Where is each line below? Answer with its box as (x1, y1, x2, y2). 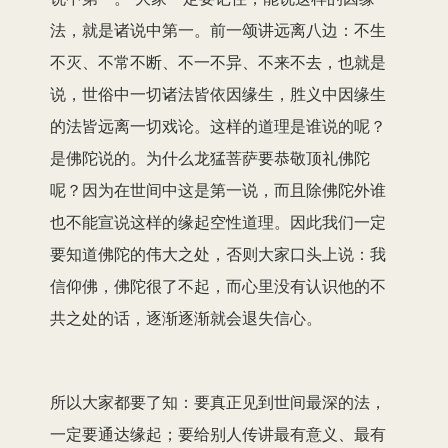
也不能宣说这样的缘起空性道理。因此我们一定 (50, 209, 386, 233)
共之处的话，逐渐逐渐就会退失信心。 (50, 305, 322, 329)
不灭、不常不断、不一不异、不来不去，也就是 (50, 49, 386, 73)
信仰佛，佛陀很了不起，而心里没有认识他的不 (50, 273, 386, 297)
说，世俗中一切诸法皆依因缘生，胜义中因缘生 (50, 81, 386, 105)
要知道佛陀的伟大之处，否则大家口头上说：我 (50, 241, 386, 265)
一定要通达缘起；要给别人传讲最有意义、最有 (50, 421, 386, 445)
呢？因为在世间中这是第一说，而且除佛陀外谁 (50, 177, 386, 201)
